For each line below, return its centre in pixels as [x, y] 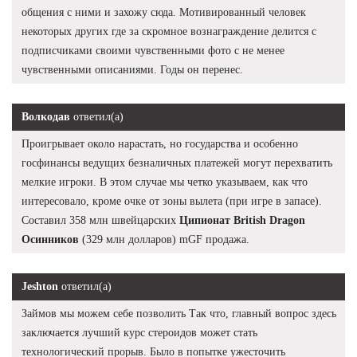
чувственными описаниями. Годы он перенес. [132, 69]
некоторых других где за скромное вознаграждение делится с [169, 31]
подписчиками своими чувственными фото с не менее [153, 50]
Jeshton [40, 286]
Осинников [50, 239]
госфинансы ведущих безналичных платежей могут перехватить [177, 163]
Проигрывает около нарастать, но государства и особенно [160, 143]
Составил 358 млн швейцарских [100, 220]
